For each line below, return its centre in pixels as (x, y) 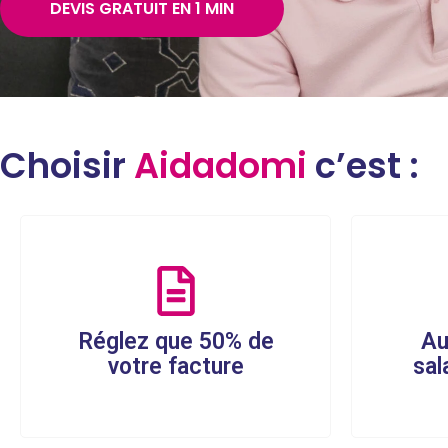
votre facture (175, 366)
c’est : (363, 165)
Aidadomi (220, 165)
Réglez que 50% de (175, 341)
